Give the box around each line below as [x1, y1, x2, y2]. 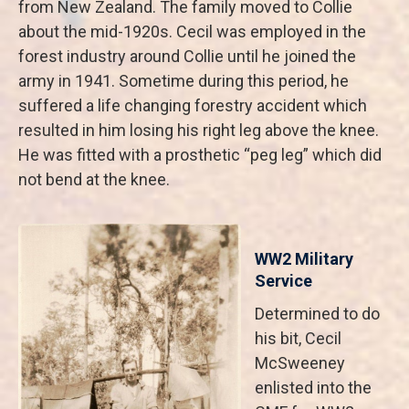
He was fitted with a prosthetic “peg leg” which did [18, 145, 382, 164]
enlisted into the [255, 378, 372, 397]
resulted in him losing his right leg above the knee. [18, 121, 379, 140]
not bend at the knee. [18, 170, 170, 189]
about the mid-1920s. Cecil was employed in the [18, 22, 366, 41]
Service [255, 271, 312, 290]
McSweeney [255, 353, 345, 372]
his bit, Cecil [255, 329, 341, 348]
